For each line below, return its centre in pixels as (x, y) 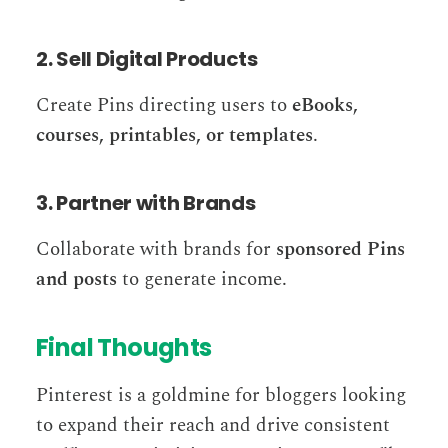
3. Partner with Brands (146, 202)
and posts (76, 279)
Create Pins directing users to (164, 105)
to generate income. (202, 279)
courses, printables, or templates (174, 135)
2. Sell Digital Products (147, 58)
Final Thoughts (124, 347)
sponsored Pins (340, 249)
